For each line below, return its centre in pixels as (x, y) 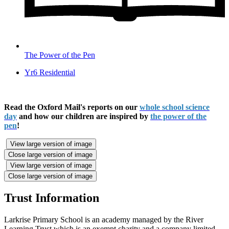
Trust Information (52, 198)
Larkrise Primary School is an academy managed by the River (104, 220)
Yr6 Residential (50, 72)
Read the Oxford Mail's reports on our (72, 107)
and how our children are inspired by (84, 116)
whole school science (175, 107)
